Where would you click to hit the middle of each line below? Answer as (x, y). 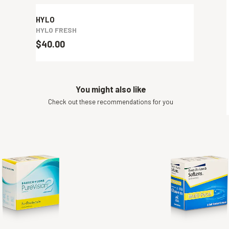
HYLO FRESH (56, 30)
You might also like (111, 89)
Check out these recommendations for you (111, 101)
